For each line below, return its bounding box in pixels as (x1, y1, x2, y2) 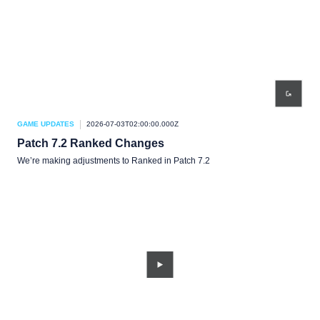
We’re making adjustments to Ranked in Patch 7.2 (17, 156, 210, 166)
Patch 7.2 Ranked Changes (17, 137, 164, 149)
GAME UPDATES (17, 120, 74, 128)
